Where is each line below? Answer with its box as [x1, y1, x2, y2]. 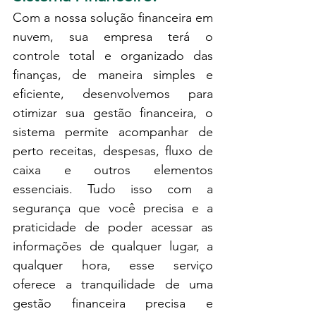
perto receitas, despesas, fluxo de [13, 142, 213, 159]
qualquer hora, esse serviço [13, 257, 213, 273]
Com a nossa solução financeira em [13, 9, 213, 25]
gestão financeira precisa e [13, 295, 213, 311]
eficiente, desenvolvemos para [13, 85, 213, 102]
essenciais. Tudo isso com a [13, 181, 213, 197]
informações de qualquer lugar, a [13, 238, 213, 254]
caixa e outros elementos [13, 162, 213, 178]
